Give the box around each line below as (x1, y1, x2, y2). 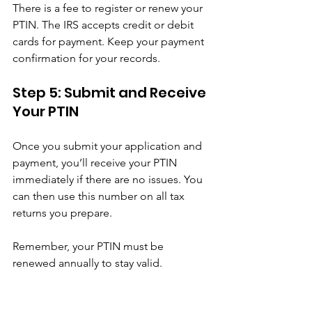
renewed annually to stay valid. (13, 256, 162, 270)
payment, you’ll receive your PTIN (13, 155, 180, 169)
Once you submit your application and (13, 139, 205, 153)
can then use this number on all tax (13, 189, 187, 203)
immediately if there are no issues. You (13, 172, 205, 186)
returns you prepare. (13, 205, 112, 219)
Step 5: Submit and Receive (13, 82, 209, 102)
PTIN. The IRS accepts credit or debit (13, 17, 196, 31)
